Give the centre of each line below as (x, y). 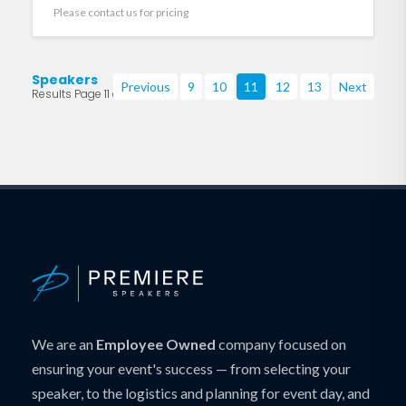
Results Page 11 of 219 (87, 94)
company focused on (281, 343)
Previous (145, 87)
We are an (64, 343)
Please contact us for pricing (121, 13)
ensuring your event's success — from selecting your (191, 368)
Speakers (65, 80)
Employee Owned (156, 343)
